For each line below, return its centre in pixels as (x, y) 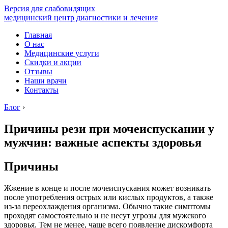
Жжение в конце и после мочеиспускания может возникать (107, 188)
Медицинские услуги (62, 53)
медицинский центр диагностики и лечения (81, 18)
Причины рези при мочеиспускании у (109, 129)
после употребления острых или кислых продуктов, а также (109, 197)
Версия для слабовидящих (50, 8)
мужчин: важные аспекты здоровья (103, 142)
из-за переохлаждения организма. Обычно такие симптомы (107, 206)
